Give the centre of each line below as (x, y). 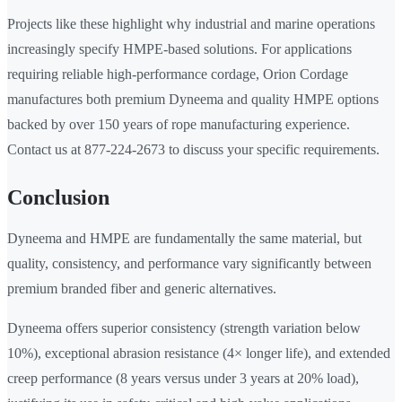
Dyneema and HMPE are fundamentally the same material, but (184, 239)
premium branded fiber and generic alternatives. (142, 289)
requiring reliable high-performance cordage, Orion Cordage (178, 74)
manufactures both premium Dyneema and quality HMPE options (193, 100)
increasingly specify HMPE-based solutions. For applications (179, 49)
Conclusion (58, 198)
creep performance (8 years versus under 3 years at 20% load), (183, 379)
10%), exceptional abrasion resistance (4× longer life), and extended (199, 354)
